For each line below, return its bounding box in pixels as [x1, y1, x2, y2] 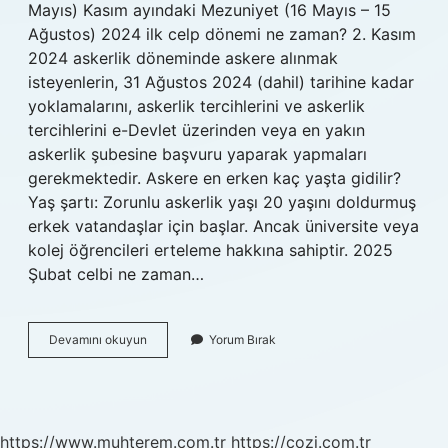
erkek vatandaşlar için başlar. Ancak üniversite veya [28, 216, 419, 236]
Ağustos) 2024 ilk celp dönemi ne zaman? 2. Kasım [28, 24, 416, 44]
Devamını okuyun [49, 332, 147, 347]
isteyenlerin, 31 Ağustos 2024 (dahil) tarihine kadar [28, 72, 414, 92]
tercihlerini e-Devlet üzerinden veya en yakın [28, 120, 365, 140]
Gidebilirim [146, 421, 205, 436]
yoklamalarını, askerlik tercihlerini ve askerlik [28, 96, 365, 116]
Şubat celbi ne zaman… [28, 264, 204, 284]
